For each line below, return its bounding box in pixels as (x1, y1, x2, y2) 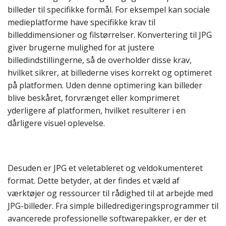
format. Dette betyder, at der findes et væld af (8, 175, 180, 186)
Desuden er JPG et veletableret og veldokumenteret (8, 162, 203, 174)
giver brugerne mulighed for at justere (8, 42, 154, 53)
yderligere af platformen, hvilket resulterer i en (8, 105, 186, 116)
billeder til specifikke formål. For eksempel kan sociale (8, 4, 210, 15)
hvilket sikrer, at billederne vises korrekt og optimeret (8, 67, 212, 78)
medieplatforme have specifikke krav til (8, 17, 155, 28)
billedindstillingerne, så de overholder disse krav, (8, 54, 192, 66)
